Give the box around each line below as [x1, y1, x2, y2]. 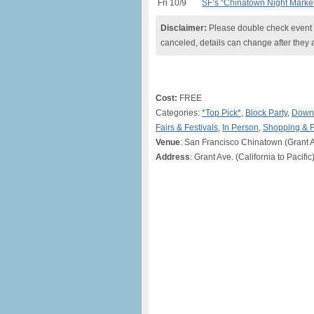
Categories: [156, 108, 202, 118]
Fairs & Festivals [156, 123, 218, 132]
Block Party [245, 108, 287, 118]
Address [156, 152, 190, 162]
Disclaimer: [161, 23, 207, 33]
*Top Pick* [202, 108, 241, 118]
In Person [222, 123, 259, 132]
